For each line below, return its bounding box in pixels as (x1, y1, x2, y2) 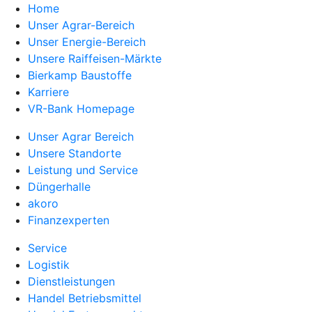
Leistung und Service (28, 163, 138, 177)
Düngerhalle (28, 180, 91, 194)
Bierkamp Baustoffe (28, 68, 132, 82)
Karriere (28, 85, 69, 99)
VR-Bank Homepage (28, 102, 134, 116)
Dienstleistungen (28, 274, 115, 288)
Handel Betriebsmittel (28, 291, 141, 305)
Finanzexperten (28, 213, 109, 227)
